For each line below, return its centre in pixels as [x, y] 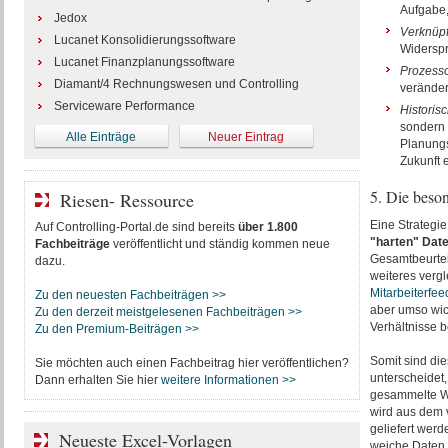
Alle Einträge [101, 137]
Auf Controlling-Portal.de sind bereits [136, 227]
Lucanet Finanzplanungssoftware [144, 62]
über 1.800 [267, 227]
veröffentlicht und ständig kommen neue [219, 244]
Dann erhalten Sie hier [97, 380]
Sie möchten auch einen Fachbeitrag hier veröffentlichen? [191, 363]
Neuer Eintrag [246, 137]
